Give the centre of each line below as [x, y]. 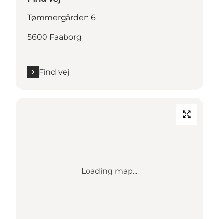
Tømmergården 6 [62, 17]
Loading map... [109, 171]
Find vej [54, 72]
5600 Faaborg [55, 37]
